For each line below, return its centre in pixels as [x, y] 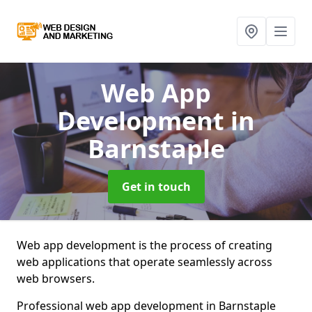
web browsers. [56, 279]
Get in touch [156, 187]
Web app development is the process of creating [146, 245]
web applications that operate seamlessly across [145, 262]
